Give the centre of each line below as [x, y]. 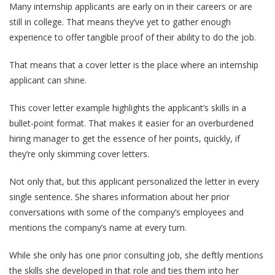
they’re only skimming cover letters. [79, 154]
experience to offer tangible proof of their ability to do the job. [133, 37]
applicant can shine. [48, 80]
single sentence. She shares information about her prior [119, 197]
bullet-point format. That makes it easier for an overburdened [131, 123]
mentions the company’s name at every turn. [98, 228]
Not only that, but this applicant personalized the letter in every [134, 182]
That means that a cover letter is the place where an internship [134, 65]
